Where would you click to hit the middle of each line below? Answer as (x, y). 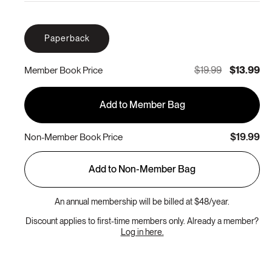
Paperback (67, 38)
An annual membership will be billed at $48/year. (142, 201)
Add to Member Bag (142, 104)
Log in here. (142, 232)
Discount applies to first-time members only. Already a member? (142, 221)
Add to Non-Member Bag (142, 169)
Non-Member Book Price (73, 137)
